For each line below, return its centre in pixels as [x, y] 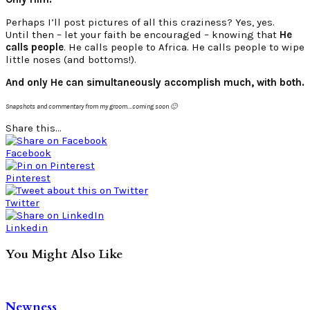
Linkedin [27, 228]
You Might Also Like [64, 254]
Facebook [28, 153]
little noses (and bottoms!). [71, 60]
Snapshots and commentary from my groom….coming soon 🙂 [91, 107]
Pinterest [28, 178]
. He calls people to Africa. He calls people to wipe [184, 47]
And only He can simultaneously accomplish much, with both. [155, 83]
